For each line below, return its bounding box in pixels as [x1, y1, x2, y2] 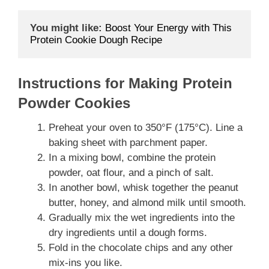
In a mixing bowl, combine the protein [49, 152, 216, 164]
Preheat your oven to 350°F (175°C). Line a [49, 122, 243, 134]
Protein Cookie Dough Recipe [30, 34, 162, 46]
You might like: [30, 22, 102, 34]
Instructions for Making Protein [18, 75, 232, 92]
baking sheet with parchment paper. [49, 137, 208, 149]
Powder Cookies [18, 95, 130, 112]
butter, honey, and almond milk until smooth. [49, 197, 246, 209]
